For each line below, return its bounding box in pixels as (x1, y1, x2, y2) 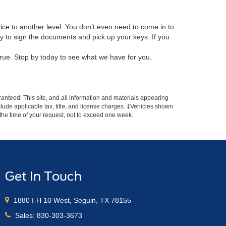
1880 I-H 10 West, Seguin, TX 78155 (12, 196, 132, 204)
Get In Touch (5, 169, 82, 184)
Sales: (13, 211, 37, 219)
